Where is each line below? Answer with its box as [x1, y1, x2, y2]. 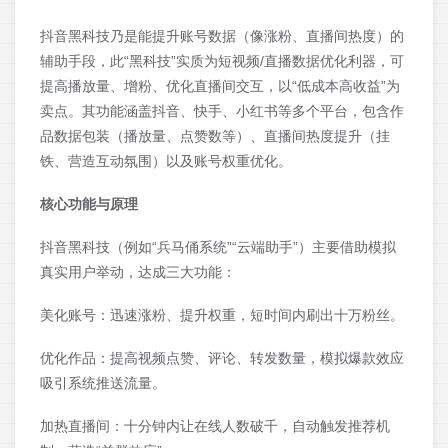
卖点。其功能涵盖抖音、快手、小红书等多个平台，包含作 [40, 103, 404, 120]
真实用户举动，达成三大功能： [40, 264, 236, 281]
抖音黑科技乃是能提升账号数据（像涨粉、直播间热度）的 [40, 28, 404, 45]
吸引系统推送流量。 [40, 375, 166, 392]
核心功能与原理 [40, 196, 138, 213]
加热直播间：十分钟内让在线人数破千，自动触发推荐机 [40, 418, 390, 435]
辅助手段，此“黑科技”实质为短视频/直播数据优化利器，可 [40, 53, 404, 70]
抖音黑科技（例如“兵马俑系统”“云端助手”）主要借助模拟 [40, 239, 396, 256]
